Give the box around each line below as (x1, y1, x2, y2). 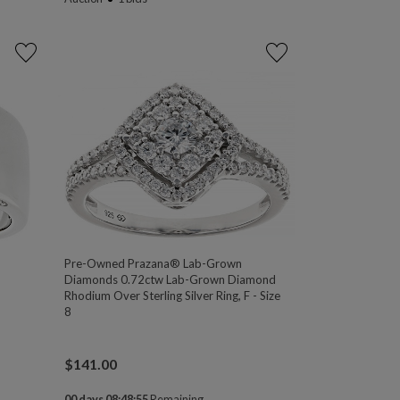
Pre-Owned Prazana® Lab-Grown (64, 255, 243, 271)
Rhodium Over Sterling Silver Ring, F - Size (64, 287, 281, 303)
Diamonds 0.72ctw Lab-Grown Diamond (64, 271, 277, 287)
